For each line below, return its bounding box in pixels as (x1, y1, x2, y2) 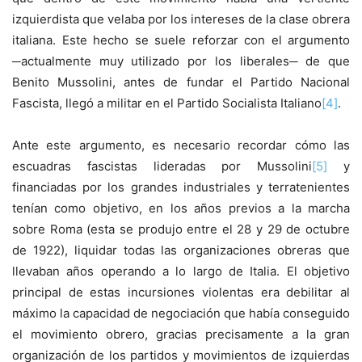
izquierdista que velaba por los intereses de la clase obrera (12, 11, 350, 27)
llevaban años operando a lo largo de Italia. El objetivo (12, 263, 350, 280)
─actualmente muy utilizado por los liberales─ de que (12, 53, 350, 69)
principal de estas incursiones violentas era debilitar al (12, 284, 350, 301)
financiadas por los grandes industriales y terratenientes (12, 179, 350, 196)
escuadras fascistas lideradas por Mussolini (12, 158, 313, 175)
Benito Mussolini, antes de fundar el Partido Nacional (12, 74, 350, 90)
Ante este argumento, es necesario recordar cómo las (12, 137, 350, 154)
